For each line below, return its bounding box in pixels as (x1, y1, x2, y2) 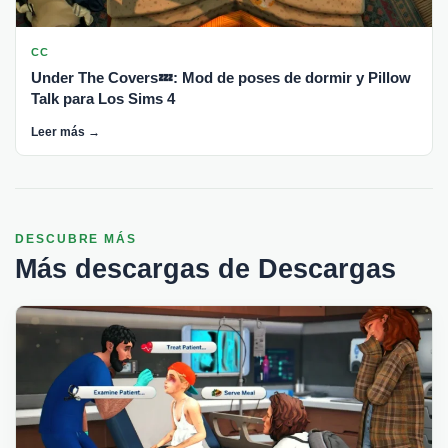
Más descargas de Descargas (15, 253, 396, 284)
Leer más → (31, 124, 100, 139)
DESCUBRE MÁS (15, 231, 138, 246)
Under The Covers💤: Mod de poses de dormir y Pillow (31, 68, 411, 86)
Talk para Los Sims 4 (31, 89, 175, 107)
